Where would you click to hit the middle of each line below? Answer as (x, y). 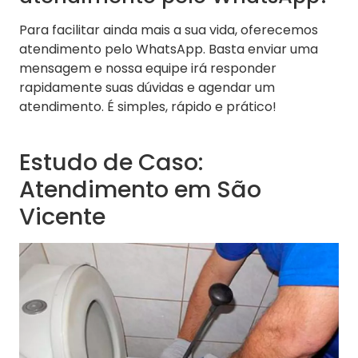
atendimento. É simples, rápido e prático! (148, 107)
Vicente (62, 217)
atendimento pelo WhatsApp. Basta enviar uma (169, 50)
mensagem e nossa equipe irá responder (148, 69)
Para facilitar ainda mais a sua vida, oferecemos (169, 30)
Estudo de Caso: (111, 163)
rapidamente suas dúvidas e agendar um (147, 88)
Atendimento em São (140, 190)
